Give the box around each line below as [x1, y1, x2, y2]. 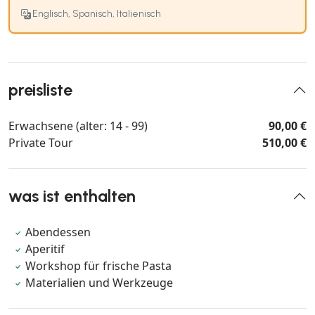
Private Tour [8, 134, 73, 150]
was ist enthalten [8, 186, 136, 206]
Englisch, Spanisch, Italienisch [32, 7, 161, 20]
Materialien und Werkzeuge [25, 274, 174, 290]
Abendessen [25, 224, 91, 240]
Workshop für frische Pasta [25, 257, 172, 274]
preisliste [8, 79, 72, 100]
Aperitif [25, 240, 65, 257]
